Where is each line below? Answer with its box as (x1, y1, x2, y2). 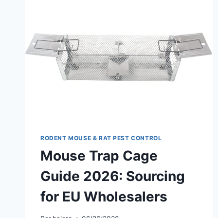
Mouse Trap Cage (40, 147, 158, 164)
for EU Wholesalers (40, 188, 167, 205)
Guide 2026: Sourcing (40, 168, 185, 185)
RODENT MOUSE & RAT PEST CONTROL (40, 134, 162, 142)
